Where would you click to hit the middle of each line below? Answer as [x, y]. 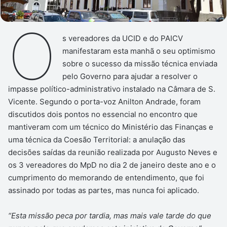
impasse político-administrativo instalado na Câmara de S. [112, 89]
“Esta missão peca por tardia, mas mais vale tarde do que [110, 215]
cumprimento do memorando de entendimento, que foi [106, 177]
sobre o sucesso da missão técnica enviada [140, 63]
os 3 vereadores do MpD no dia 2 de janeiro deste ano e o [112, 165]
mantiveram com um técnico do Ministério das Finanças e [111, 127]
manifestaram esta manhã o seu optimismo [139, 51]
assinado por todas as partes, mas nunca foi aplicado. [104, 190]
